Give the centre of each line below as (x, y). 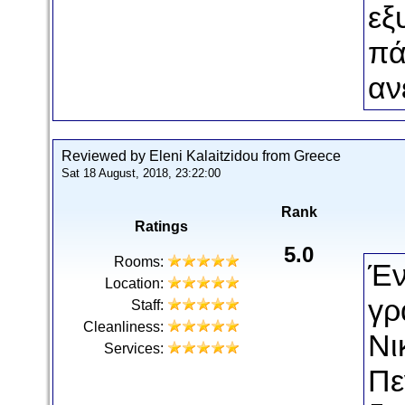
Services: (134, 348)
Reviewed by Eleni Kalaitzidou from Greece (201, 156)
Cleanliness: (123, 327)
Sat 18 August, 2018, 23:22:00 (141, 173)
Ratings (161, 226)
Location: (134, 283)
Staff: (147, 305)
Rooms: (139, 262)
